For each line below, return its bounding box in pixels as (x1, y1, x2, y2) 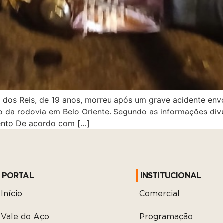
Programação (139, 213, 193, 221)
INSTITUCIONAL (140, 172, 201, 180)
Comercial (139, 190, 180, 198)
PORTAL (1, 172, 34, 180)
